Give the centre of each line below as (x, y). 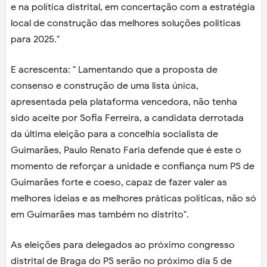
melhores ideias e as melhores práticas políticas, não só (133, 199)
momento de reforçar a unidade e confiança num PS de (133, 167)
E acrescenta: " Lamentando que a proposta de (114, 70)
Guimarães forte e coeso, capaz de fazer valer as (119, 183)
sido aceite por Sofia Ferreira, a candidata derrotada (127, 118)
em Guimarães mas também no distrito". (100, 215)
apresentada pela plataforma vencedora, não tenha (124, 102)
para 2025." (35, 40)
